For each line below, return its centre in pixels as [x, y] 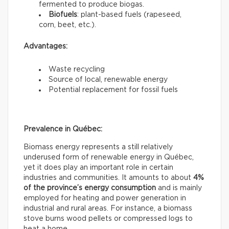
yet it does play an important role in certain [98, 168]
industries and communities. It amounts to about [108, 178]
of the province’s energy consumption [90, 188]
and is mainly [179, 188]
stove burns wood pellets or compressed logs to [108, 219]
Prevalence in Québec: [63, 130]
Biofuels [63, 15]
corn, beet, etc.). [67, 25]
